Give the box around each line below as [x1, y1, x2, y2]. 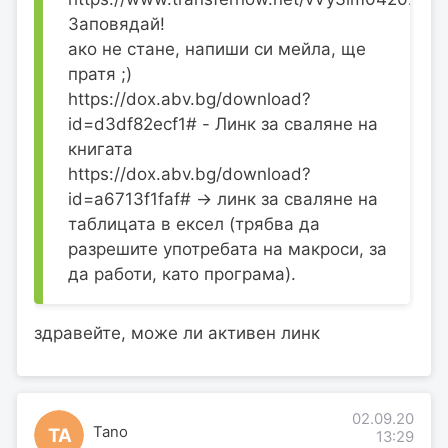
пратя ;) [68, 64, 132, 85]
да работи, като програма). [68, 264, 296, 285]
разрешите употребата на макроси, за [68, 239, 387, 260]
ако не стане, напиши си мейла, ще [68, 39, 366, 60]
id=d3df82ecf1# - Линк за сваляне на [68, 114, 378, 135]
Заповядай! [68, 14, 165, 35]
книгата [68, 139, 133, 160]
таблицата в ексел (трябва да [68, 214, 320, 235]
